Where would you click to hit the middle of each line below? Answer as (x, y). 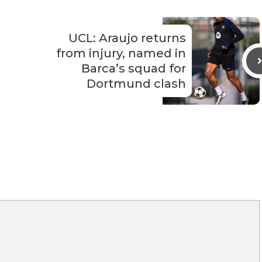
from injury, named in (121, 53)
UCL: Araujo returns (127, 38)
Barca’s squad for (134, 68)
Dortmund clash (136, 84)
